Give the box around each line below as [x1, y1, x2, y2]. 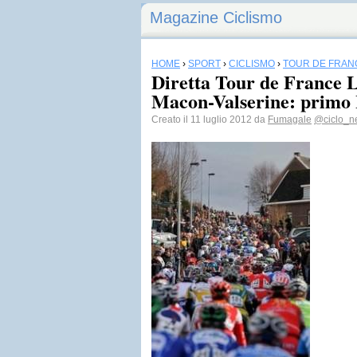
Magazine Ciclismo [150, 9, 282, 26]
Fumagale [268, 114, 312, 125]
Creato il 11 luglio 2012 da [151, 114, 268, 125]
